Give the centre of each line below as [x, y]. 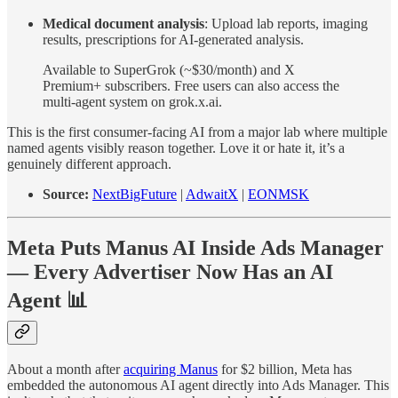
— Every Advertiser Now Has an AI [170, 271]
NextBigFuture [135, 194]
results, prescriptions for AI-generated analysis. [173, 39]
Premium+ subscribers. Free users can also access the [191, 85]
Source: [66, 194]
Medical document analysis [123, 23]
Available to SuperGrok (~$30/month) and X [169, 69]
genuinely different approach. [89, 163]
